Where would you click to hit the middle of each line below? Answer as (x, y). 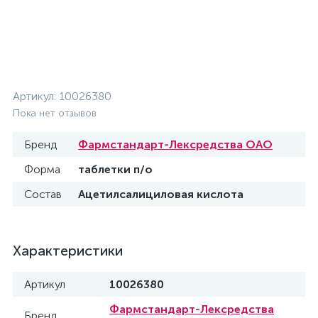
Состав (43, 194)
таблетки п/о (115, 169)
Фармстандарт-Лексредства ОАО (175, 144)
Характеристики (68, 251)
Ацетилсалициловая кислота (161, 194)
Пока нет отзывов (55, 113)
